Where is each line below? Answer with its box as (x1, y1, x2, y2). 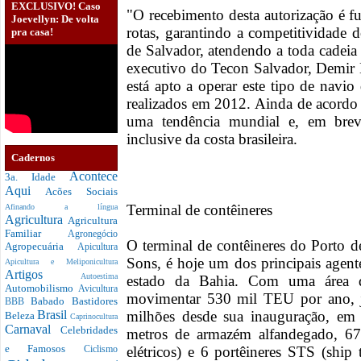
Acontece (69, 169, 118, 184)
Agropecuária (5, 240, 77, 253)
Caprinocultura (70, 312, 118, 322)
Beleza (5, 309, 37, 322)
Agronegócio (68, 229, 118, 240)
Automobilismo (5, 282, 78, 295)
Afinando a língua (5, 202, 118, 212)
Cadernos (11, 151, 55, 164)
